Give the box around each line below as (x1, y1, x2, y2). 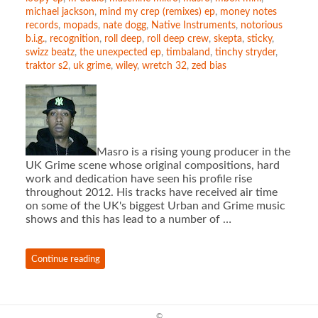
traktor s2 (25, 60, 68, 71)
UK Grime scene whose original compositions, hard (25, 160, 280, 172)
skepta (213, 33, 242, 44)
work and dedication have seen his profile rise (25, 173, 252, 185)
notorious (240, 20, 283, 31)
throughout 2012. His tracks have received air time (25, 187, 278, 199)
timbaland (165, 47, 210, 57)
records (25, 20, 58, 31)
